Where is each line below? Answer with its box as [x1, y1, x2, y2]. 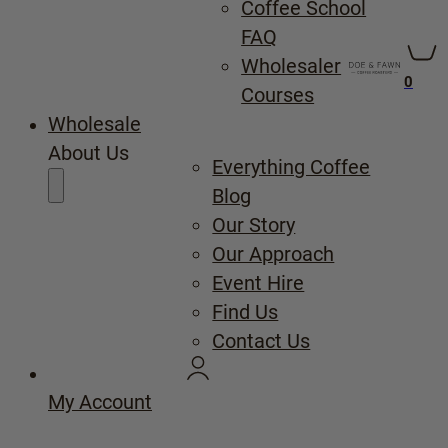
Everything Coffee [212, 154, 371, 179]
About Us [48, 141, 129, 166]
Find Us [212, 299, 279, 324]
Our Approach [212, 241, 335, 266]
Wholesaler [241, 54, 342, 79]
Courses [241, 83, 315, 108]
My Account [48, 389, 152, 414]
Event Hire [212, 270, 305, 295]
